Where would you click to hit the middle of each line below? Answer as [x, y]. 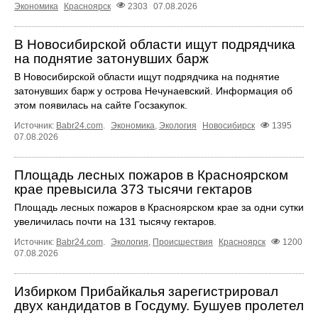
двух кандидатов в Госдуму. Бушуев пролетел [159, 305]
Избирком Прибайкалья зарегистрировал [146, 291]
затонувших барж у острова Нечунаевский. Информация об [153, 91]
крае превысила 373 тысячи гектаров [133, 189]
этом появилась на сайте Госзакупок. [101, 105]
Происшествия [183, 242]
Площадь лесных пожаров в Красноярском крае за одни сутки [159, 207]
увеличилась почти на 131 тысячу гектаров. [115, 221]
